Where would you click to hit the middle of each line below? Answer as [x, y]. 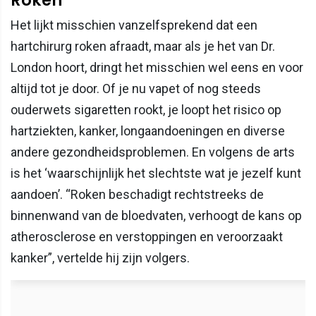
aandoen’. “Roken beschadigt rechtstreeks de [137, 195]
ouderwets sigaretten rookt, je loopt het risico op [146, 110]
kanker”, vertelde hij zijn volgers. [100, 258]
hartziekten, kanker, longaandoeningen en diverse [148, 131]
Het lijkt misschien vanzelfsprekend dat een [134, 25]
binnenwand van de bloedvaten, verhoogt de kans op [156, 216]
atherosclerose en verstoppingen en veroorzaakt [147, 237]
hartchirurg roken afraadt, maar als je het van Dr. [143, 47]
